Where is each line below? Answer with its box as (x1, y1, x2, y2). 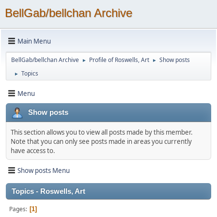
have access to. (11, 146, 55, 155)
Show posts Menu (17, 166, 70, 175)
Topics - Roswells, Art (12, 187, 85, 195)
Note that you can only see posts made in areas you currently (11, 137, 192, 146)
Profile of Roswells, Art (89, 56, 149, 64)
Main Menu (17, 36, 51, 46)
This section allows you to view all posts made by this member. (11, 128, 193, 137)
